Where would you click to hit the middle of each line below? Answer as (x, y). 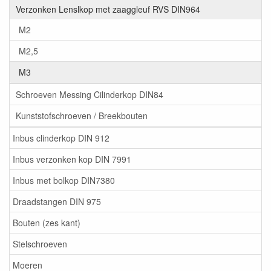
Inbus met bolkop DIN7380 (64, 181)
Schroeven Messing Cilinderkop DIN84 (90, 95)
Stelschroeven (40, 244)
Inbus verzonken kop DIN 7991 (72, 159)
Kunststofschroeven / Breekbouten (82, 116)
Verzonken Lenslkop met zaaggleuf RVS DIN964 (108, 9)
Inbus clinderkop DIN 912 (61, 138)
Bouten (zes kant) (47, 223)
